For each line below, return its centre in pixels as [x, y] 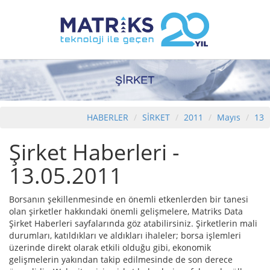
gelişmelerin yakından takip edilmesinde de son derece [121, 260]
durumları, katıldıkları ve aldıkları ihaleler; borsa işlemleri [125, 236]
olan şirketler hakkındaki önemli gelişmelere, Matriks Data [126, 212]
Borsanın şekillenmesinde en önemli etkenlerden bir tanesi [129, 199]
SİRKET [156, 118]
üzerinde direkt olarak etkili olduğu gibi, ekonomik [110, 248]
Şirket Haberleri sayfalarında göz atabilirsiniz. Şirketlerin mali [133, 224]
